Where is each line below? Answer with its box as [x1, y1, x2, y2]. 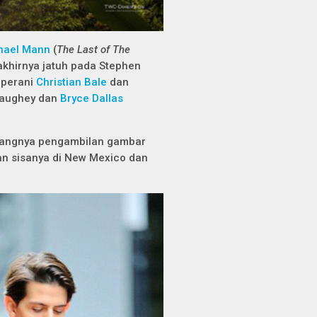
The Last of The [57, 43, 130, 56]
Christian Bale [36, 76, 107, 88]
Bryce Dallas [60, 92, 123, 105]
